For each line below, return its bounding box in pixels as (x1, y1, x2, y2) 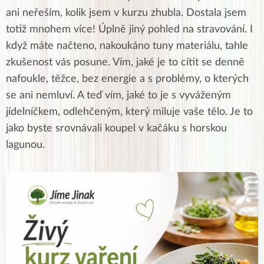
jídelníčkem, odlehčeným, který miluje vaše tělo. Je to (6, 106, 253, 117)
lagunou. (6, 139, 48, 150)
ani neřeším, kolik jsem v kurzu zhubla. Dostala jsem (6, 7, 246, 18)
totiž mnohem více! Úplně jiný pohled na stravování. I (6, 24, 253, 35)
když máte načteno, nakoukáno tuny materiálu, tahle (6, 40, 248, 51)
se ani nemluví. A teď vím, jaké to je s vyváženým (6, 90, 231, 101)
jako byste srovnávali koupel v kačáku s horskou (6, 123, 227, 134)
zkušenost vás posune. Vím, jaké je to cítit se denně (6, 57, 245, 68)
